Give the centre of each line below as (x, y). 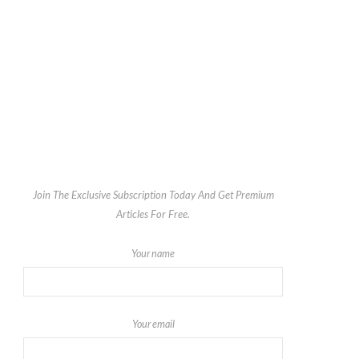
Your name (153, 254)
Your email (153, 325)
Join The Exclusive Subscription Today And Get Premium (153, 195)
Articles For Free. (153, 214)
